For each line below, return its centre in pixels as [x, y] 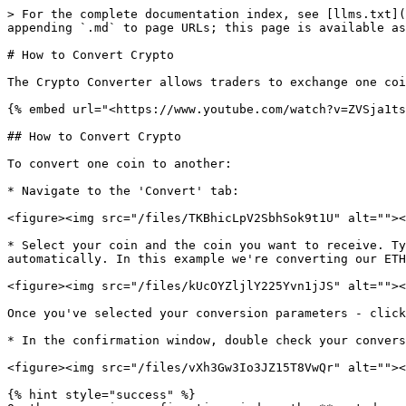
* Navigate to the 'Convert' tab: [123, 191]
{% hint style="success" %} [101, 395]
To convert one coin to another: [120, 164]
